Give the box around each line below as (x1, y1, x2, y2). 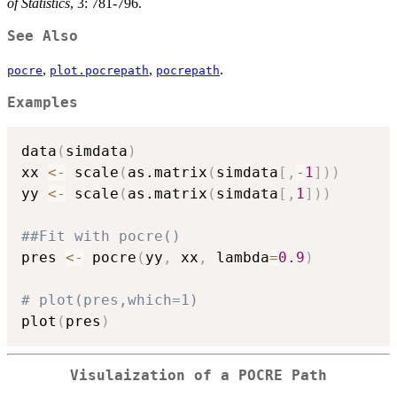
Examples (7, 95, 78, 112)
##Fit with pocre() (21, 227, 181, 245)
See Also (7, 28, 78, 45)
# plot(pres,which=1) (21, 291, 198, 308)
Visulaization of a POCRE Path (70, 367, 327, 384)
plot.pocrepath (50, 64, 149, 78)
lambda (207, 248, 269, 266)
